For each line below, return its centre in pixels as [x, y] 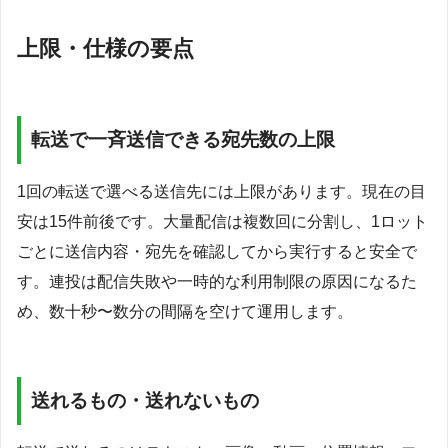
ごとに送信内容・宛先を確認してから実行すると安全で [217, 251]
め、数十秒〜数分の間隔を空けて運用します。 [185, 311]
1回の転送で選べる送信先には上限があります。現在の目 [221, 191]
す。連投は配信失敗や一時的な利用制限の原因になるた [217, 281]
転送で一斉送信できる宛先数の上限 [183, 139]
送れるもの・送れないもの [145, 400]
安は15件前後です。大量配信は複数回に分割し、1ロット [222, 221]
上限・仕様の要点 [105, 48]
